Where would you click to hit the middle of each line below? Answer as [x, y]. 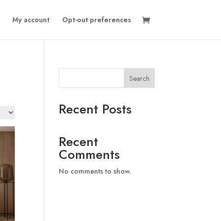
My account [31, 20]
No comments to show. [95, 171]
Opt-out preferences [96, 20]
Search [139, 78]
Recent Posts [95, 109]
